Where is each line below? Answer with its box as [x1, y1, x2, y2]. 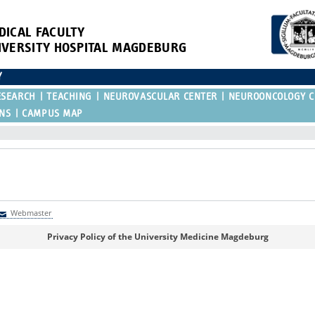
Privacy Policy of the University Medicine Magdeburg [46, 230, 269, 243]
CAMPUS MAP [22, 108, 83, 119]
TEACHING [46, 91, 92, 102]
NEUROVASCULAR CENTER [103, 91, 217, 102]
